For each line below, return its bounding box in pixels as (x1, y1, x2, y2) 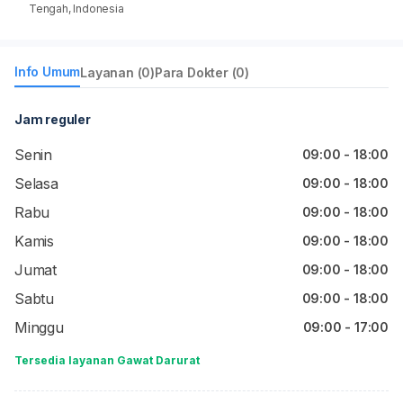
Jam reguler (14, 112, 91, 127)
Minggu (14, 318, 64, 336)
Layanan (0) (80, 64, 156, 80)
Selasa (14, 175, 58, 193)
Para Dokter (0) (155, 64, 250, 80)
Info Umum (14, 64, 81, 79)
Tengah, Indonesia (29, 2, 124, 15)
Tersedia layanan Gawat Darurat (14, 354, 200, 367)
